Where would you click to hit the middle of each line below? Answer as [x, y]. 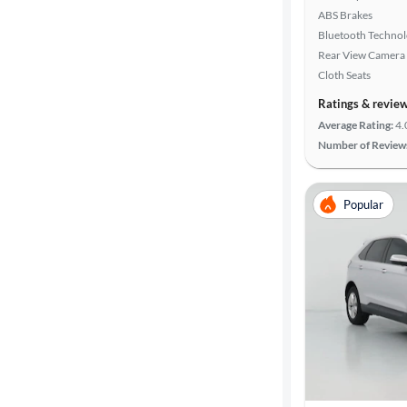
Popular [363, 204]
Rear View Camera [362, 55]
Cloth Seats [344, 75]
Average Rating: [356, 125]
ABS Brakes [345, 15]
